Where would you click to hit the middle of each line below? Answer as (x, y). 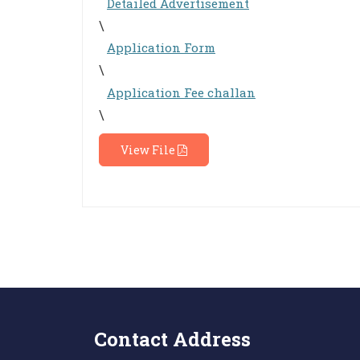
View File (149, 150)
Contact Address (172, 340)
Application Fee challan (181, 93)
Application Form (161, 48)
